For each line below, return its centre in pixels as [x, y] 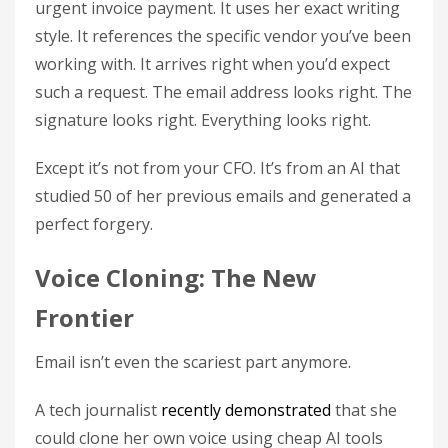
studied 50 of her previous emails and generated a [223, 196]
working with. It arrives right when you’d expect [212, 64]
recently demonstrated [244, 410]
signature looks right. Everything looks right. [203, 120]
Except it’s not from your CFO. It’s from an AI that [217, 168]
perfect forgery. [94, 224]
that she [364, 410]
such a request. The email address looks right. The [223, 92]
